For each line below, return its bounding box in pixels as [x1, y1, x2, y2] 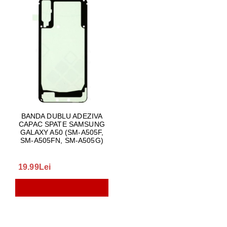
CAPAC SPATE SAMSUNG [19, 120, 105, 128]
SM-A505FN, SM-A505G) [20, 136, 103, 144]
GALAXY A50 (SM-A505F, [20, 128, 104, 136]
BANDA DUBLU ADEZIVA [21, 112, 103, 120]
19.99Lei [18, 163, 51, 171]
